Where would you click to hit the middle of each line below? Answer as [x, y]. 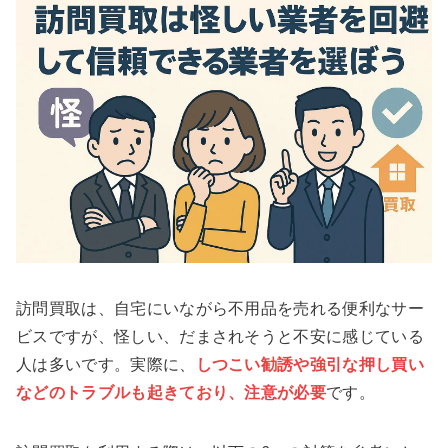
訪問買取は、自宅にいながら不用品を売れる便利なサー [220, 308]
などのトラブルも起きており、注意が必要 [171, 392]
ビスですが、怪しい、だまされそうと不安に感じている [220, 336]
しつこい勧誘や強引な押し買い [310, 364]
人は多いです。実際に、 [106, 364]
